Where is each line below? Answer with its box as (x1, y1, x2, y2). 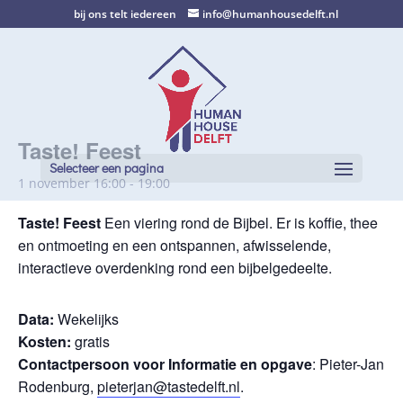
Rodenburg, (18, 376, 97, 397)
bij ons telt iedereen (73, 6, 176, 22)
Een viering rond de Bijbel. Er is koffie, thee (101, 212, 378, 233)
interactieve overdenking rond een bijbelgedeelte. (18, 257, 332, 278)
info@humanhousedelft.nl (201, 6, 338, 22)
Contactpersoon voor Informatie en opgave (18, 354, 312, 374)
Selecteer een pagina (49, 159, 164, 176)
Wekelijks (54, 309, 119, 329)
